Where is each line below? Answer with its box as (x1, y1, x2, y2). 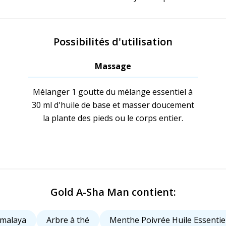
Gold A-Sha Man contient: (50, 185, 176, 199)
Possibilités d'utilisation (53, 35, 173, 49)
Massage (94, 61, 131, 72)
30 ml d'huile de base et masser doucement (31, 99, 194, 111)
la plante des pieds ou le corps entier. (42, 112, 183, 124)
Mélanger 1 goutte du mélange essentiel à (33, 86, 193, 98)
